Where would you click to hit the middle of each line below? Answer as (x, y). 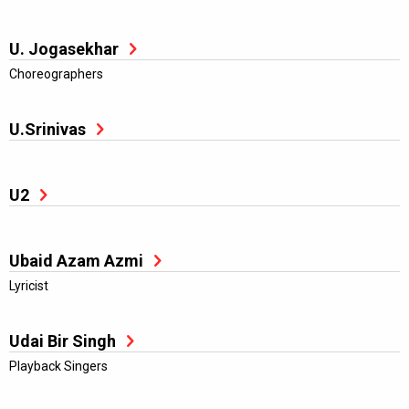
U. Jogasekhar (64, 49)
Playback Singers (58, 366)
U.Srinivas (47, 129)
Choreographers (56, 74)
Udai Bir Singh (63, 341)
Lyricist (29, 286)
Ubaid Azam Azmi (76, 261)
